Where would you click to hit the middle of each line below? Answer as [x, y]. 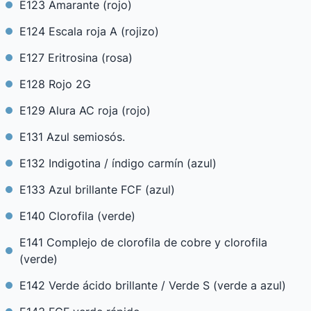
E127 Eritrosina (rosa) [76, 58]
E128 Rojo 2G [55, 84]
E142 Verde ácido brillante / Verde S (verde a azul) [153, 285]
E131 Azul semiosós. [72, 137]
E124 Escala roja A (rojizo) [89, 31]
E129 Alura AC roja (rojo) [85, 110]
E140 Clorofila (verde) [77, 216]
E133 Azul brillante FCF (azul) [97, 190]
